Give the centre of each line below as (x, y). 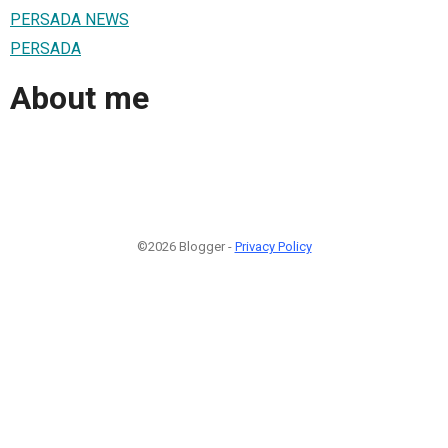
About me (79, 98)
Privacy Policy (273, 246)
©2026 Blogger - (185, 246)
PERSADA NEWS (69, 19)
